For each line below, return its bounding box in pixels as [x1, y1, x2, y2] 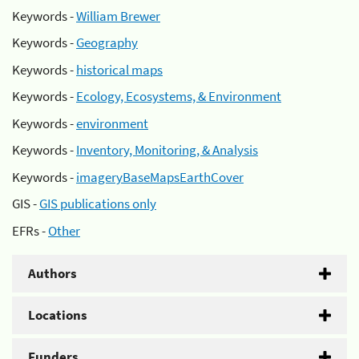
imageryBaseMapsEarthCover [76, 167, 244, 186]
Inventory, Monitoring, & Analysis [76, 141, 258, 159]
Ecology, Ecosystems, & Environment [76, 87, 281, 105]
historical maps [76, 60, 163, 79]
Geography [76, 34, 138, 51]
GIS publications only [39, 195, 156, 212]
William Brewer [76, 6, 160, 25]
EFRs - [12, 221, 48, 240]
